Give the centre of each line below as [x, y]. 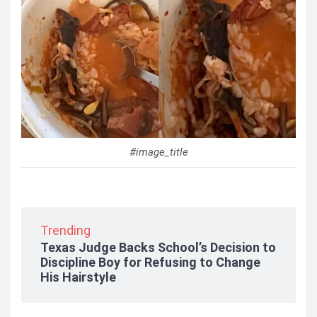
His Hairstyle [78, 277]
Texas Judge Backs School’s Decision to [158, 247]
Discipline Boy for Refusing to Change [150, 262]
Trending [65, 230]
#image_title [158, 152]
